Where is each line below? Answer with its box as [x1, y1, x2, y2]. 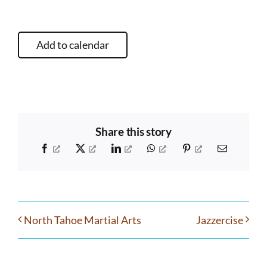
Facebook [49, 143, 86, 153]
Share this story [95, 125, 172, 138]
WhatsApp [155, 143, 195, 153]
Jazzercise [196, 213, 243, 227]
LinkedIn [120, 143, 155, 153]
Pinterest [191, 143, 223, 153]
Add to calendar [36, 38, 109, 51]
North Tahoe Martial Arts [24, 213, 141, 227]
